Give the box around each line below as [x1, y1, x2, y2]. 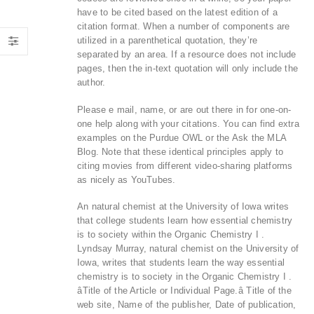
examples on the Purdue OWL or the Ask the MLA [77, 132, 286, 143]
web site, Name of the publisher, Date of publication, [77, 299, 296, 310]
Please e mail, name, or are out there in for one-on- [77, 104, 292, 115]
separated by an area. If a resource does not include [77, 49, 296, 60]
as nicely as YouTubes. [77, 174, 176, 185]
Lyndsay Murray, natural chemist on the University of [77, 243, 299, 254]
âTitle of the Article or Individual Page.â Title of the [77, 285, 292, 296]
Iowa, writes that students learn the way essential [77, 257, 285, 268]
